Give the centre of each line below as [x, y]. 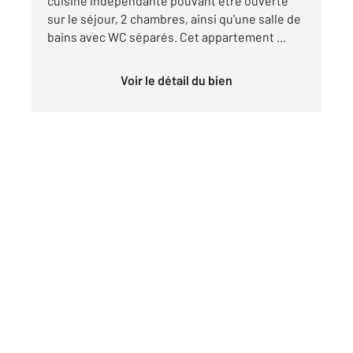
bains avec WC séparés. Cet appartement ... [167, 36]
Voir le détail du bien [180, 80]
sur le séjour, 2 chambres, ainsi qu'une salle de [174, 18]
